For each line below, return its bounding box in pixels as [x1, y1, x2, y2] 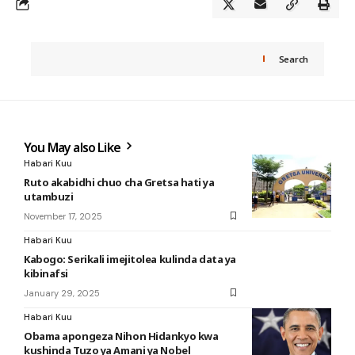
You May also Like [24, 138, 124, 156]
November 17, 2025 [24, 210, 102, 222]
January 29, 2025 [24, 287, 100, 299]
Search [278, 52, 308, 65]
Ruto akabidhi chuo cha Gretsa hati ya [24, 174, 215, 189]
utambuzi [24, 189, 74, 204]
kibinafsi [24, 265, 68, 281]
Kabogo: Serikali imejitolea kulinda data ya [24, 251, 236, 266]
